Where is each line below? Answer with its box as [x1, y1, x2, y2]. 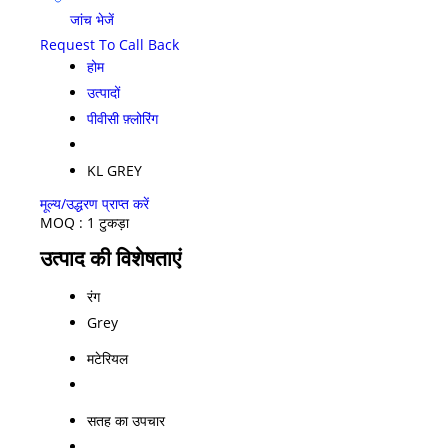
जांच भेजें [66, 10, 114, 30]
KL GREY [87, 160, 142, 180]
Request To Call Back [40, 34, 179, 54]
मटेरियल [87, 348, 128, 368]
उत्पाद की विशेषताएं [40, 243, 181, 272]
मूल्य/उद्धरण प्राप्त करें [40, 193, 149, 213]
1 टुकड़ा [87, 212, 129, 232]
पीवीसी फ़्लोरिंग [87, 108, 158, 128]
